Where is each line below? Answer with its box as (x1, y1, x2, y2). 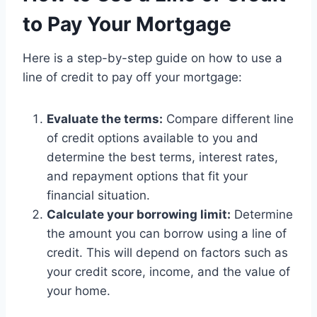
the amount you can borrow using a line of (47, 226, 287, 241)
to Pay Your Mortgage (23, 12, 231, 37)
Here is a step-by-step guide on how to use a (23, 51, 282, 66)
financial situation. (47, 188, 150, 203)
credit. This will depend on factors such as (47, 246, 288, 260)
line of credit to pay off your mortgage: (23, 70, 242, 85)
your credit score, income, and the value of (47, 265, 290, 279)
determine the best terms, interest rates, (47, 150, 278, 165)
